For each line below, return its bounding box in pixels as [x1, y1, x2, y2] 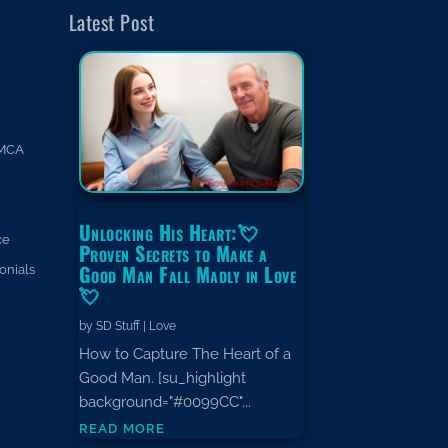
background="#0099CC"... [78, 393, 251, 412]
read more [78, 416, 165, 438]
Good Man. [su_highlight [78, 369, 246, 388]
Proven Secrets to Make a [78, 238, 268, 269]
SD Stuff [95, 319, 140, 334]
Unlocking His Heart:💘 [78, 217, 259, 248]
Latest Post [68, 7, 155, 38]
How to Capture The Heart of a [78, 345, 291, 364]
